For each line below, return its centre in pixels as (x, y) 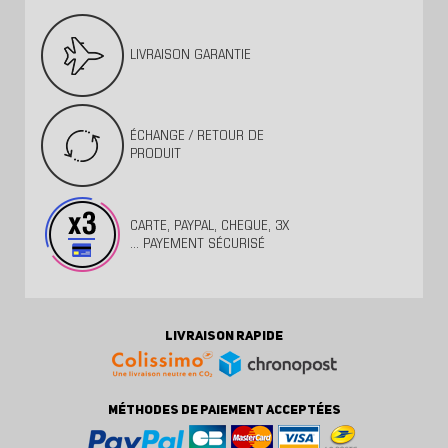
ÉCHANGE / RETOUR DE (197, 136)
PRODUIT (155, 154)
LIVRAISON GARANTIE (190, 55)
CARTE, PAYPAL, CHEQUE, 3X (209, 226)
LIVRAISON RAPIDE (224, 337)
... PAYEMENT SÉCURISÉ (197, 244)
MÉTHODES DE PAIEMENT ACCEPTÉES (224, 411)
